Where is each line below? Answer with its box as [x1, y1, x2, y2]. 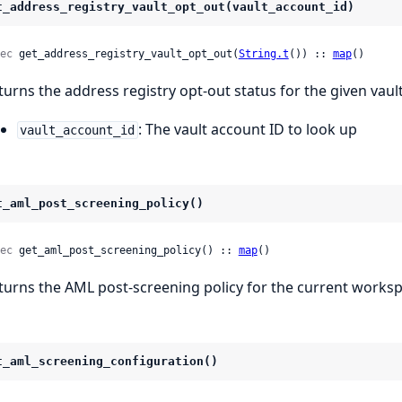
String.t [238, 48, 289, 61]
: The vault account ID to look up [138, 119, 358, 140]
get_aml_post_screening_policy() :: [12, 244, 239, 258]
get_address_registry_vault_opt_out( [12, 48, 239, 61]
